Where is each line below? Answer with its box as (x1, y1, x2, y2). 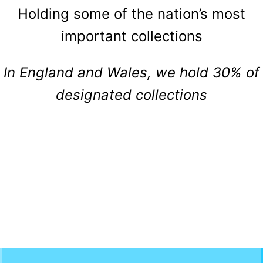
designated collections (56, 86, 207, 104)
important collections (60, 28, 203, 45)
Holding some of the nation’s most (18, 5, 245, 23)
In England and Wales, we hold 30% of (4, 64, 259, 82)
